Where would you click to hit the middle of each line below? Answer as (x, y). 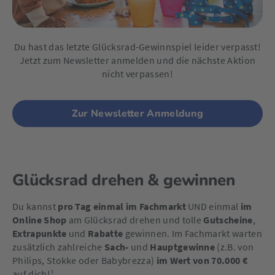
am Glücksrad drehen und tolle (135, 220)
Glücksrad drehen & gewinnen (124, 180)
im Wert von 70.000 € (202, 260)
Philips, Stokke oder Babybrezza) (84, 260)
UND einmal (213, 206)
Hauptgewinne (183, 247)
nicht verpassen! (137, 74)
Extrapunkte (41, 233)
